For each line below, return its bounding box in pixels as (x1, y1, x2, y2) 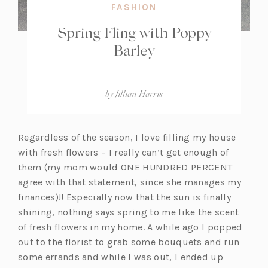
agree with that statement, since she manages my (18, 176, 242, 188)
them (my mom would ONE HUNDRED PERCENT (18, 161, 233, 173)
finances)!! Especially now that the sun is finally (18, 191, 232, 203)
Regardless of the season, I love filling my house (18, 131, 236, 143)
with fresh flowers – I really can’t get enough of (18, 146, 229, 158)
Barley (114, 41, 154, 59)
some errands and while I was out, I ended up (18, 251, 224, 263)
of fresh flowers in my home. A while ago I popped (18, 221, 243, 233)
